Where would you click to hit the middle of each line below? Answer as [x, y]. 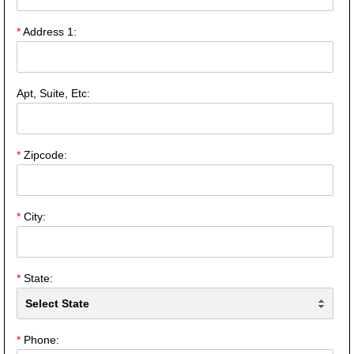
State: [37, 278]
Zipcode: [44, 154]
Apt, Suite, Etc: [53, 93]
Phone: [40, 339]
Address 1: [49, 31]
